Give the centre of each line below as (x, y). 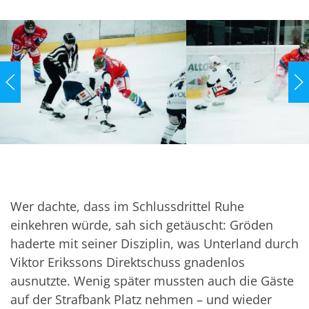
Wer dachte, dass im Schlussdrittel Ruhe (127, 207)
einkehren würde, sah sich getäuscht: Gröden (142, 225)
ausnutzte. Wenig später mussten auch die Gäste (152, 281)
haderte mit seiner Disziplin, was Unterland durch (154, 244)
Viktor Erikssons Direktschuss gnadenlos (128, 262)
